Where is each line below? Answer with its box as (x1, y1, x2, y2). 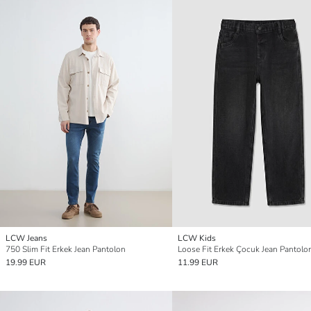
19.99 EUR (6, 257, 46, 269)
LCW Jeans (6, 233, 47, 244)
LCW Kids (178, 233, 216, 244)
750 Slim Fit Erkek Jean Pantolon (6, 244, 126, 255)
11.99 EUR (178, 257, 218, 269)
